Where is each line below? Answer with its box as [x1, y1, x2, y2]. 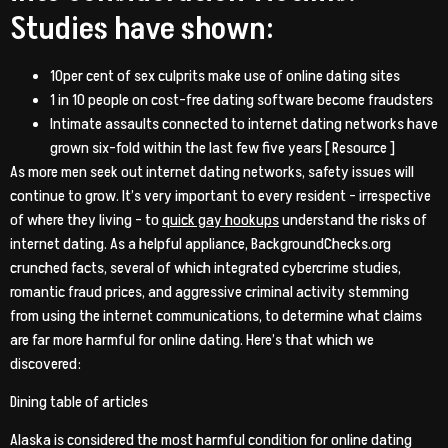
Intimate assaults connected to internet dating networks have [50, 112, 438, 135]
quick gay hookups [162, 208, 279, 231]
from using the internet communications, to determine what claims [10, 304, 422, 327]
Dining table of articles [10, 390, 148, 413]
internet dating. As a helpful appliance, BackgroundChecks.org [10, 232, 391, 255]
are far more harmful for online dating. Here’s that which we [10, 328, 374, 351]
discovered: [10, 352, 81, 375]
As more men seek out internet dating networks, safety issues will [10, 160, 414, 183]
